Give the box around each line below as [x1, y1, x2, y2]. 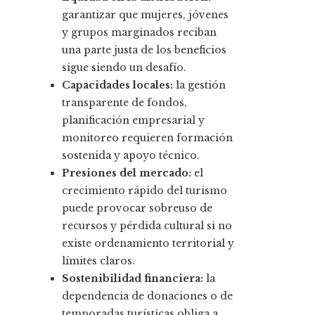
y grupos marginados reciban [62, 26, 217, 39]
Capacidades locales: [62, 79, 173, 92]
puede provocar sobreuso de [62, 202, 212, 215]
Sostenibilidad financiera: [62, 272, 203, 285]
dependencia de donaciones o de [62, 290, 233, 303]
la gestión [173, 79, 226, 92]
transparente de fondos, [62, 96, 187, 110]
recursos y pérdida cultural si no [62, 219, 232, 233]
